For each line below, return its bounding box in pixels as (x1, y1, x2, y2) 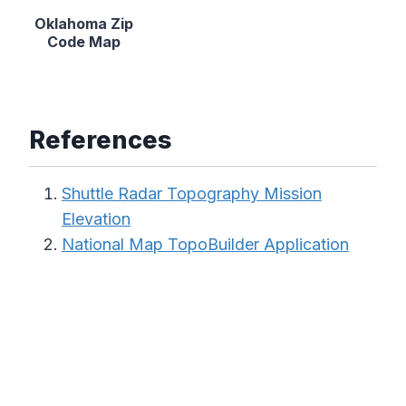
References (29, 125, 172, 156)
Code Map (47, 33, 121, 52)
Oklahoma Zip (34, 14, 134, 34)
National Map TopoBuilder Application (62, 235, 349, 255)
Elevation (62, 209, 130, 229)
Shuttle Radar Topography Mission (62, 184, 322, 204)
